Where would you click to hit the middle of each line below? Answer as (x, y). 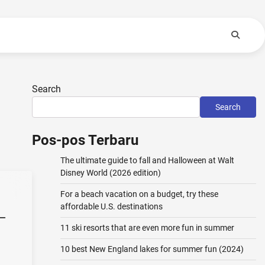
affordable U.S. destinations (111, 206)
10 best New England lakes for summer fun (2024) (152, 249)
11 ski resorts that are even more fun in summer (147, 228)
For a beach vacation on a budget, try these (139, 194)
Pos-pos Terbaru (85, 140)
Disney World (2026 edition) (110, 173)
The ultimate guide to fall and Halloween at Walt (147, 160)
